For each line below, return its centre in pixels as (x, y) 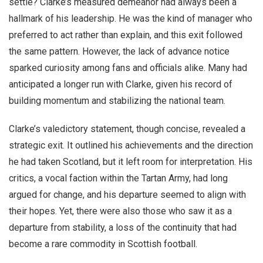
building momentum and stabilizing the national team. (117, 101)
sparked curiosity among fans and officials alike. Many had (128, 68)
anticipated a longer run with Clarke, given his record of (121, 84)
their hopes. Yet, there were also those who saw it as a (120, 211)
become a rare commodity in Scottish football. (103, 244)
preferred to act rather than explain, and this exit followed (126, 35)
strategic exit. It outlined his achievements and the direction (131, 145)
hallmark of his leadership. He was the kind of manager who (131, 18)
